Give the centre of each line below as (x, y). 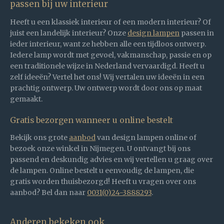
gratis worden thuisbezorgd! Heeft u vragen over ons (103, 181)
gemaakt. (26, 99)
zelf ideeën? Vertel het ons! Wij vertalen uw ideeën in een (107, 77)
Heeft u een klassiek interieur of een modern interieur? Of (110, 22)
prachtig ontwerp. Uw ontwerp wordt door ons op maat (106, 88)
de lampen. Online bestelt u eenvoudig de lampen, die (102, 170)
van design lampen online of (146, 137)
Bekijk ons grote (39, 137)
